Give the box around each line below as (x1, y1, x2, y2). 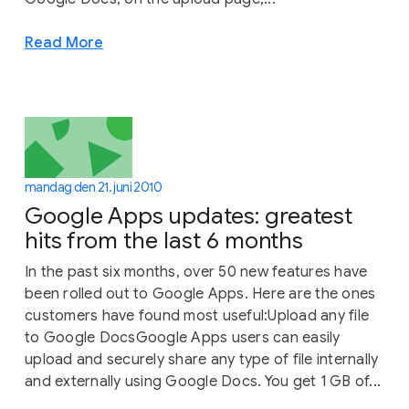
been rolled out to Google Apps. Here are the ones (25, 285, 376, 304)
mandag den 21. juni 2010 (25, 179, 163, 196)
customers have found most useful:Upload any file (25, 307, 369, 326)
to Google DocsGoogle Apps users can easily (25, 329, 341, 348)
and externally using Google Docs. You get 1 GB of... (25, 372, 381, 392)
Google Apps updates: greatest (25, 202, 352, 231)
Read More (25, 32, 103, 52)
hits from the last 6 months (25, 226, 303, 256)
